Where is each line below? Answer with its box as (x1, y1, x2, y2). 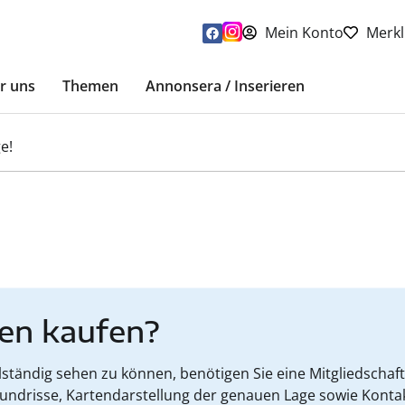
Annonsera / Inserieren (146, 76, 305, 97)
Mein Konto (265, 22, 344, 42)
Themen (62, 76, 118, 97)
